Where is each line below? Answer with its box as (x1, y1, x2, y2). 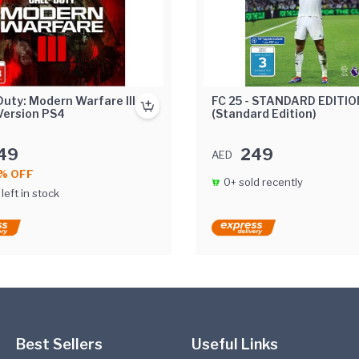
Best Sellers (15, 336, 103, 353)
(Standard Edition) (212, 107, 317, 120)
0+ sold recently (224, 175, 303, 188)
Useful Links (191, 336, 278, 353)
